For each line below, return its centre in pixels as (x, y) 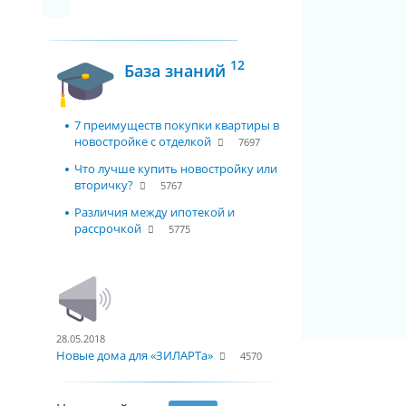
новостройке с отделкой (143, 141)
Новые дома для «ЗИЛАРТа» (135, 355)
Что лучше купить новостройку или (176, 169)
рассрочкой (108, 228)
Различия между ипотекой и (155, 212)
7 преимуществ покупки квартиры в (177, 125)
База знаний (177, 71)
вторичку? (104, 185)
